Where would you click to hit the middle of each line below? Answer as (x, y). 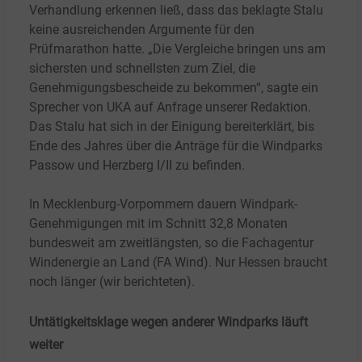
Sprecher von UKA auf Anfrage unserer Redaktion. (170, 107)
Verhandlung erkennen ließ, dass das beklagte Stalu (176, 10)
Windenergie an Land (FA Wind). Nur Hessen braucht (178, 262)
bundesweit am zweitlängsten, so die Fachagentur (171, 242)
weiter (46, 344)
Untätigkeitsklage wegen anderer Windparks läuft (168, 322)
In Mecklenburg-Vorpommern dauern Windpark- (163, 204)
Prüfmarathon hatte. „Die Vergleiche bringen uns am (177, 48)
